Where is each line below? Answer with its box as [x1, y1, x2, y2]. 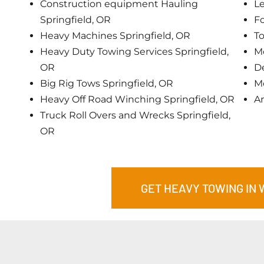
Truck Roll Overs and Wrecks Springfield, [40, 109, 230, 121]
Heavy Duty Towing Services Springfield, [40, 45, 229, 57]
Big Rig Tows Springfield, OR [40, 77, 173, 89]
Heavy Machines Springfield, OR [40, 29, 190, 41]
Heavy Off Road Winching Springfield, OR [40, 93, 235, 105]
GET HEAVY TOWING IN [140, 180, 259, 195]
